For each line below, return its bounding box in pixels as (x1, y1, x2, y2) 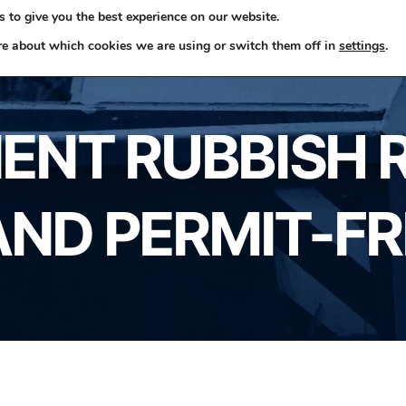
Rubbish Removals (138, 18, 260, 35)
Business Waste (295, 18, 400, 35)
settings (338, 37, 385, 54)
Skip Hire (43, 18, 102, 35)
